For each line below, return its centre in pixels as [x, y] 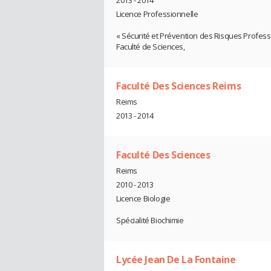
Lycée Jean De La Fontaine [176, 259]
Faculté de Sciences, [151, 47]
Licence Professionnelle [157, 14]
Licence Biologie [143, 198]
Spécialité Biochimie [150, 220]
